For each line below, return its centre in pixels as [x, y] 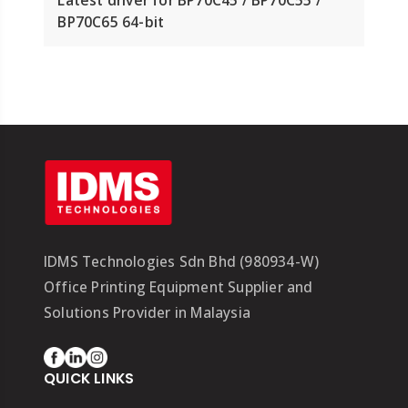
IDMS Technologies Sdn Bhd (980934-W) [181, 262]
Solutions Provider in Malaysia [147, 313]
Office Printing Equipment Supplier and [178, 287]
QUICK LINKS [89, 378]
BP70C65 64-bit [111, 21]
